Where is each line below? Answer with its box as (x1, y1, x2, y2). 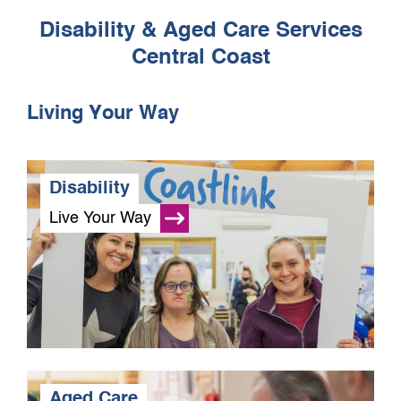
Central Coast (131, 47, 270, 69)
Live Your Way (49, 209, 151, 226)
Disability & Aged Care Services (38, 21, 363, 42)
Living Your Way (27, 104, 179, 124)
